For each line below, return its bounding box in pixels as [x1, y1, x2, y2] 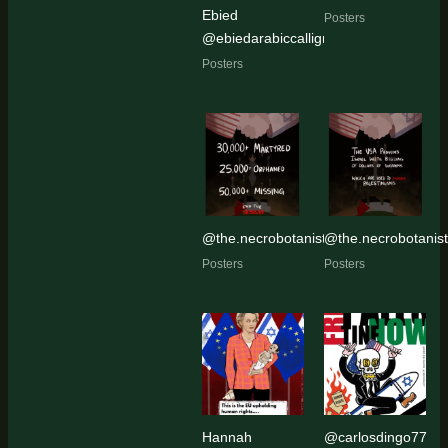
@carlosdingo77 [324, 429, 427, 446]
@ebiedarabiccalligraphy [201, 30, 358, 47]
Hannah [201, 429, 252, 446]
